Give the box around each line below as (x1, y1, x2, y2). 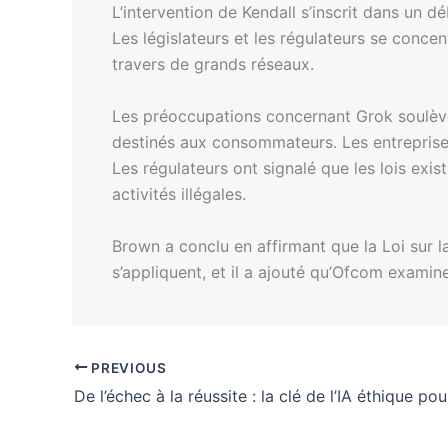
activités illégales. (112, 183, 246, 204)
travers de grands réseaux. (112, 54, 314, 75)
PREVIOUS (87, 359, 167, 376)
